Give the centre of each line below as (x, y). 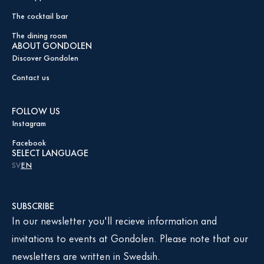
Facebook (29, 142)
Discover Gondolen (45, 57)
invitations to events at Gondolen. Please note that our (130, 237)
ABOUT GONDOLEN (52, 45)
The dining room (39, 35)
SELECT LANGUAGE (50, 152)
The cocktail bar (40, 15)
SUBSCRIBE (33, 205)
